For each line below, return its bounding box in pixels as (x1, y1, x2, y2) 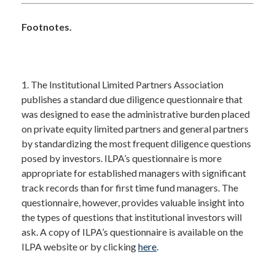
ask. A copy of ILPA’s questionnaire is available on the (21, 226, 243, 238)
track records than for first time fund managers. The (21, 182, 238, 193)
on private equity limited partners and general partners (21, 123, 249, 134)
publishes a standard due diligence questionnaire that (21, 93, 242, 105)
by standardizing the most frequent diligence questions (21, 137, 251, 149)
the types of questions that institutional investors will (21, 211, 242, 223)
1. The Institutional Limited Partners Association (21, 79, 223, 90)
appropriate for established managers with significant (21, 167, 246, 179)
